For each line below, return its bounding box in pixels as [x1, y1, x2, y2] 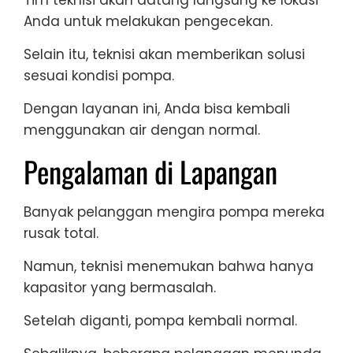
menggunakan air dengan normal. [24, 121, 260, 140]
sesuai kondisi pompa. [24, 66, 174, 86]
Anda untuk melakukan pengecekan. [24, 12, 273, 32]
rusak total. [24, 224, 98, 243]
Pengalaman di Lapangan [24, 150, 277, 194]
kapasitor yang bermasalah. [24, 278, 216, 298]
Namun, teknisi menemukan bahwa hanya [24, 257, 314, 277]
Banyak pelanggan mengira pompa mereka [24, 203, 325, 222]
